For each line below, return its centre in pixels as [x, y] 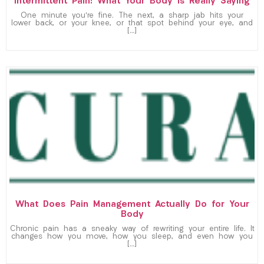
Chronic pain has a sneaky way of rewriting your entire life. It [132, 230]
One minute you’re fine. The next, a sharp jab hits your [132, 16]
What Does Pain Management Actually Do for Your [132, 205]
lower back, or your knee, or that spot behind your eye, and [132, 24]
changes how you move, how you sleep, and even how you [132, 237]
